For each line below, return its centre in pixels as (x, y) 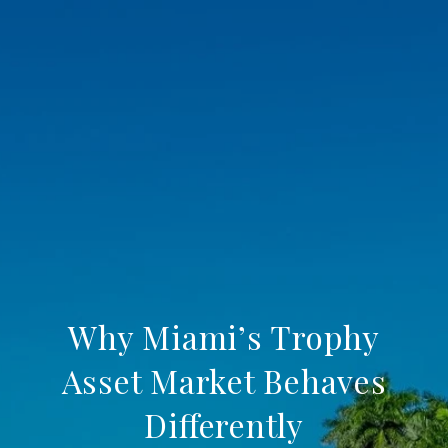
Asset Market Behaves (224, 380)
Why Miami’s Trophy (224, 336)
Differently (224, 424)
